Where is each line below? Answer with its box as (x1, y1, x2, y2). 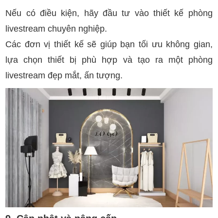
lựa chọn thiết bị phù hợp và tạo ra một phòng (5, 55, 213, 65)
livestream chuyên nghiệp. (5, 24, 108, 34)
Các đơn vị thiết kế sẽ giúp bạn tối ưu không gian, (5, 39, 213, 50)
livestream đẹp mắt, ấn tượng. (5, 71, 123, 81)
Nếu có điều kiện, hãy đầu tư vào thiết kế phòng (5, 8, 213, 18)
